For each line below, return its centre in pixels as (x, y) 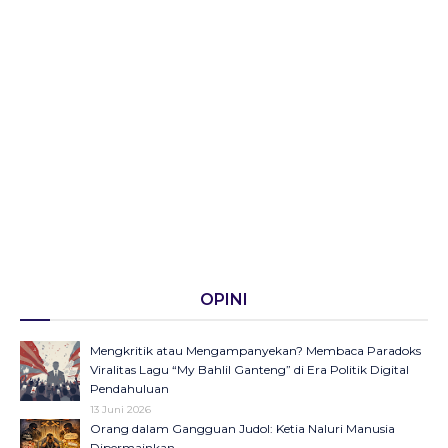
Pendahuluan (129, 388)
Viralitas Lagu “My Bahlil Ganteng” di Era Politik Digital (249, 369)
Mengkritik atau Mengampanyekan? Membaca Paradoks (255, 350)
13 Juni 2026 (120, 409)
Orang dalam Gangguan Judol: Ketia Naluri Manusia (242, 428)
